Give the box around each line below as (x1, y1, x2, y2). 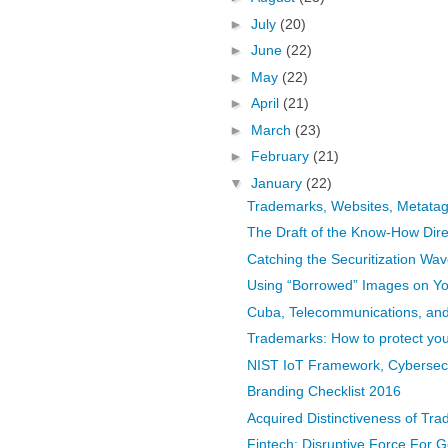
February (250, 148, 313, 165)
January (250, 174, 306, 191)
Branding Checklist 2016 (246, 383, 401, 400)
